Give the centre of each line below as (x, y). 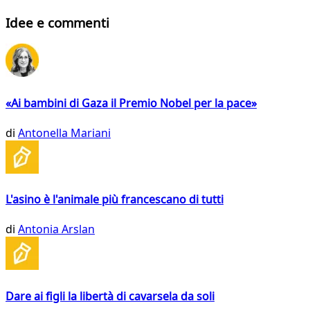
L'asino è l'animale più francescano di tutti (115, 200)
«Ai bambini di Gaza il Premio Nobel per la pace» (131, 103)
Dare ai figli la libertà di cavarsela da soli (110, 296)
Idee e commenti (57, 22)
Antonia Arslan (56, 229)
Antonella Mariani (64, 133)
